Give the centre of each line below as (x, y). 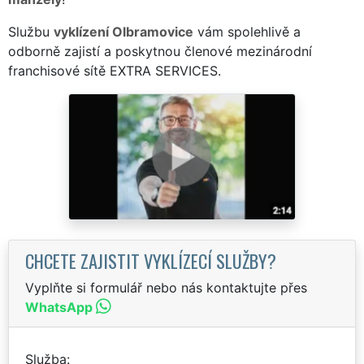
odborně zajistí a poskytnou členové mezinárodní (160, 51)
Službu (31, 31)
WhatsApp (59, 307)
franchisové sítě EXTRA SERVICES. (115, 70)
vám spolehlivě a (247, 31)
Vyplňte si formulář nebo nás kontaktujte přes (166, 287)
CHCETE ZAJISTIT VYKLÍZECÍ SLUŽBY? (151, 260)
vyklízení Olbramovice (123, 31)
